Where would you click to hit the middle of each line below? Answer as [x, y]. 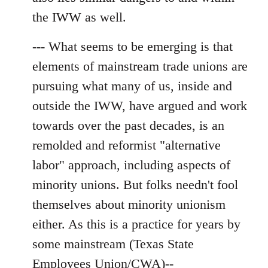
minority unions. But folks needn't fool [135, 184]
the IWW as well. [79, 17]
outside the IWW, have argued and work [140, 105]
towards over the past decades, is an [128, 125]
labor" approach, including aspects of [131, 165]
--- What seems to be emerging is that [133, 46]
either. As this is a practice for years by [136, 224]
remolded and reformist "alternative [127, 145]
